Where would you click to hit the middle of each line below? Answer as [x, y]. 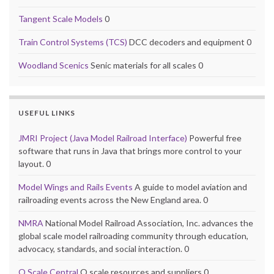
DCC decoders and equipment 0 [189, 42]
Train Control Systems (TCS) [73, 42]
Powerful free [214, 138]
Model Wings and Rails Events [76, 187]
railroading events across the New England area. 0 [113, 199]
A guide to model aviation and [190, 187]
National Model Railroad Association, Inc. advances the [148, 223]
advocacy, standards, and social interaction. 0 [104, 248]
